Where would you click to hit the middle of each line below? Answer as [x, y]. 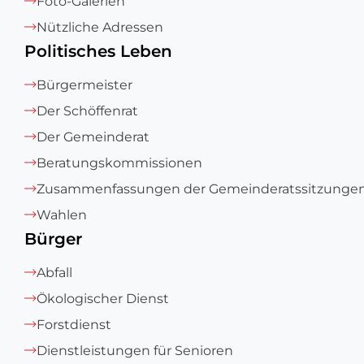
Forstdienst [74, 325]
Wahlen [62, 215]
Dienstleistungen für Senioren [135, 351]
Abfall [54, 273]
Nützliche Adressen [100, 27]
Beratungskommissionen [119, 163]
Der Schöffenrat [87, 111]
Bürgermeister [84, 85]
